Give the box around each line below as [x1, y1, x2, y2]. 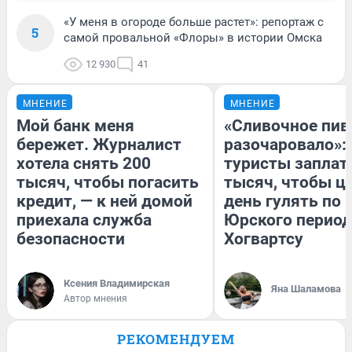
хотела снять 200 [16, 154, 151, 174]
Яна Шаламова [271, 283, 341, 295]
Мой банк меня [16, 116, 134, 136]
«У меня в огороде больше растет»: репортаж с [64, 15, 324, 30]
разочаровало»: [224, 135, 346, 155]
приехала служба [16, 211, 152, 230]
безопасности [16, 229, 125, 249]
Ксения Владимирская [64, 277, 170, 290]
